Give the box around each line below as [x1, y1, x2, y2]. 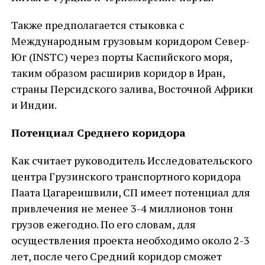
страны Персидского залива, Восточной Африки [11, 82, 253, 96]
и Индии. [11, 98, 57, 112]
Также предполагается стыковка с [11, 18, 185, 32]
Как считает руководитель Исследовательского [11, 153, 252, 167]
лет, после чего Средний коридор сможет [11, 249, 222, 263]
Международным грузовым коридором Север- [11, 34, 250, 48]
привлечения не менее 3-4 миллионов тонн [11, 201, 233, 215]
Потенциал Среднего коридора [11, 125, 186, 140]
